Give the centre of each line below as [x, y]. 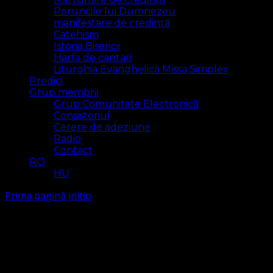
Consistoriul [82, 115]
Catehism [76, 34]
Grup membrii [64, 92]
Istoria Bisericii [87, 46]
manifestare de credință [112, 23]
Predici [46, 81]
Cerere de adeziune [102, 127]
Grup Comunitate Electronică [126, 104]
